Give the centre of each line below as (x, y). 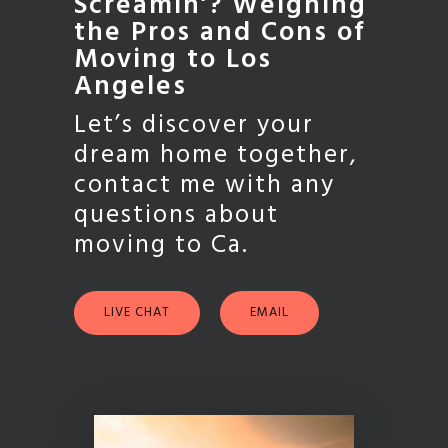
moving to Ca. (161, 246)
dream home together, (216, 156)
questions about (176, 216)
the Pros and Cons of (219, 33)
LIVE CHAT (137, 312)
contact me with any (204, 186)
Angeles (130, 87)
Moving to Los (173, 60)
